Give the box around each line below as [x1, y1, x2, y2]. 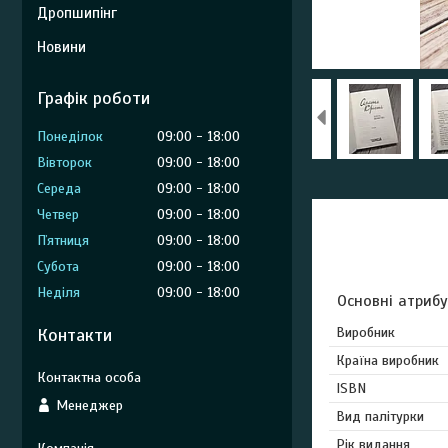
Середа [37, 180, 81, 197]
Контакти [37, 324, 112, 346]
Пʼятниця [37, 232, 89, 249]
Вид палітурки [336, 408, 424, 425]
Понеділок [37, 128, 103, 145]
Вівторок [37, 154, 92, 171]
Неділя [37, 284, 80, 301]
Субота [37, 258, 79, 275]
